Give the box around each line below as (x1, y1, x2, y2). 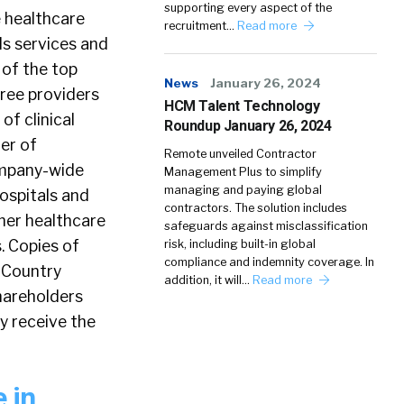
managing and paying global (164, 183, 322, 197)
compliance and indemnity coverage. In (164, 255, 374, 269)
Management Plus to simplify (164, 165, 322, 179)
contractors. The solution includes (164, 201, 347, 215)
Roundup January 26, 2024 (164, 117, 332, 134)
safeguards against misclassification (164, 219, 368, 233)
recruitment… (164, 19, 237, 32)
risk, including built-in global (164, 237, 316, 251)
